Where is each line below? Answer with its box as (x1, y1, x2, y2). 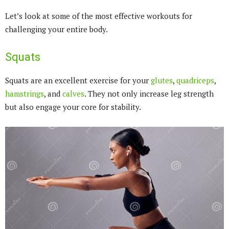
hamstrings (5, 88, 44, 99)
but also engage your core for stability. (5, 102, 141, 112)
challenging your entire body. (5, 24, 108, 34)
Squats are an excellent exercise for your (5, 75, 151, 85)
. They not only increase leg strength (84, 88, 214, 99)
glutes (151, 75, 173, 85)
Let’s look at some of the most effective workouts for (5, 11, 192, 21)
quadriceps (176, 75, 214, 85)
